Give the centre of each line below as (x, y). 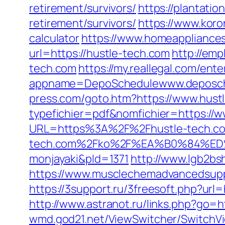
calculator (54, 38)
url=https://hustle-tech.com (100, 53)
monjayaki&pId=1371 (79, 159)
